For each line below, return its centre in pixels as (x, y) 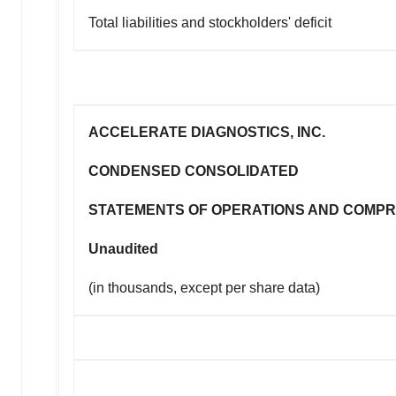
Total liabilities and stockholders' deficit (210, 22)
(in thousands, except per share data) (204, 287)
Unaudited (123, 248)
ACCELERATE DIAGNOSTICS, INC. (207, 132)
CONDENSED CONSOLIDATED (194, 171)
